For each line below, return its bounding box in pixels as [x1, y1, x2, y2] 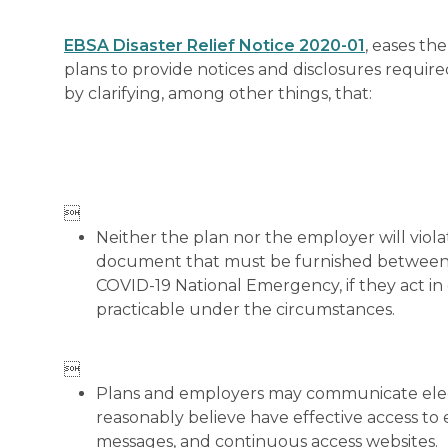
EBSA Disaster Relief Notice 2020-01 [64, 36, 365, 55]
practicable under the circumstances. [96, 300, 395, 319]
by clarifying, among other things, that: [64, 84, 372, 103]
